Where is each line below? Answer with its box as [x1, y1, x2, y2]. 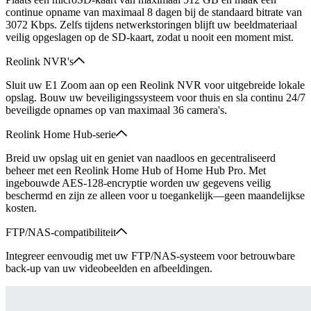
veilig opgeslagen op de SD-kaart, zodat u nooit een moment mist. [6, 31, 294, 43]
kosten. [6, 201, 37, 214]
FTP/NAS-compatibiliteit [6, 226, 116, 238]
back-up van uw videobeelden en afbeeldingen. [6, 262, 212, 274]
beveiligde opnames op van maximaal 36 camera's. [6, 103, 227, 116]
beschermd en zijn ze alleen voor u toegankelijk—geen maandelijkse [6, 189, 305, 201]
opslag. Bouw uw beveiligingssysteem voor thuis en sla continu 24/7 [6, 91, 305, 103]
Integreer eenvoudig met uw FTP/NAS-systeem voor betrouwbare [6, 249, 295, 262]
